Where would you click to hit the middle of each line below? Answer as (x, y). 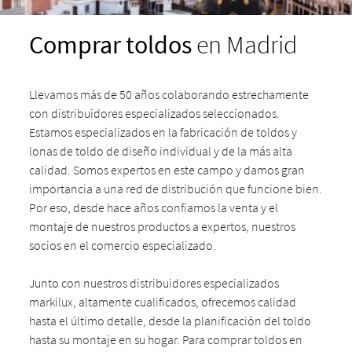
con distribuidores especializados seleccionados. (155, 113)
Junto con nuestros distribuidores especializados (154, 283)
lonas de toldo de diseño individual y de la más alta (161, 151)
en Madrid (245, 45)
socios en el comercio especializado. (123, 245)
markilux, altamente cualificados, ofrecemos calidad (163, 302)
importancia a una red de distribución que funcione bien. (176, 189)
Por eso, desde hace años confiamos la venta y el (154, 207)
